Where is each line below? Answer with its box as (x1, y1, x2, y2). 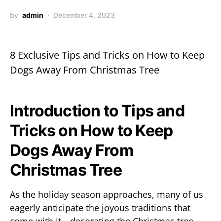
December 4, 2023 (53, 11, 115, 19)
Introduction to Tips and (10, 101, 184, 120)
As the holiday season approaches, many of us (10, 188, 203, 200)
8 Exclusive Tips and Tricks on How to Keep (10, 48, 205, 62)
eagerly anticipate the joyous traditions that (10, 202, 190, 214)
